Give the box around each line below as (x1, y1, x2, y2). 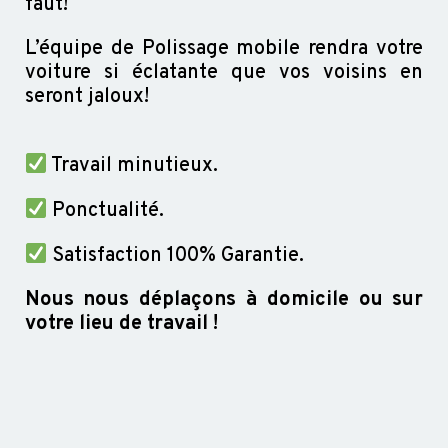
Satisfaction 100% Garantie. (47, 242, 305, 269)
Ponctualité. (47, 197, 165, 224)
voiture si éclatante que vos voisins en (24, 59, 424, 86)
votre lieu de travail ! (24, 310, 218, 337)
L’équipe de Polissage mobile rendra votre (24, 35, 424, 62)
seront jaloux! (24, 83, 149, 110)
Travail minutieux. (47, 152, 219, 179)
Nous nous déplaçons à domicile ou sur (24, 286, 424, 313)
